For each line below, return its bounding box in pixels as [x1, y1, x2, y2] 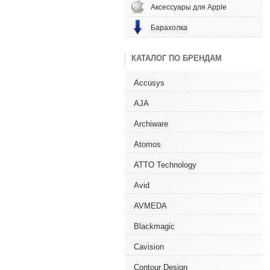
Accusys [134, 78, 165, 87]
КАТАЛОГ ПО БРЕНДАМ [131, 54, 222, 63]
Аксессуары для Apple [151, 3, 227, 11]
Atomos [134, 140, 161, 149]
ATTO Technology [134, 160, 196, 169]
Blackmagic [134, 222, 175, 231]
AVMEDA [134, 201, 167, 210]
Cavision [134, 242, 164, 251]
